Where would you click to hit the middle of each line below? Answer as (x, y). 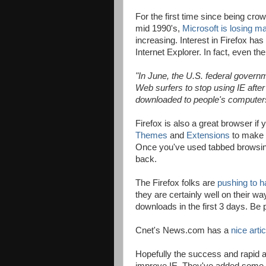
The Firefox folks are (176, 183)
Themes (151, 136)
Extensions (208, 136)
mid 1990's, (159, 29)
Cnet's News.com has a (183, 231)
